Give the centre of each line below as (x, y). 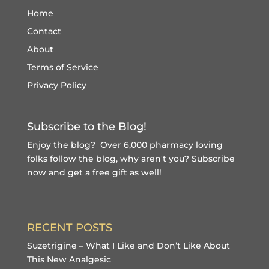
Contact (44, 31)
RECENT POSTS (69, 228)
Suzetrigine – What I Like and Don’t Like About (128, 246)
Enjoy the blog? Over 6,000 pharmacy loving (125, 144)
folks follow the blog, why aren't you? (109, 158)
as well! (144, 172)
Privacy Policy (56, 85)
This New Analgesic (69, 260)
